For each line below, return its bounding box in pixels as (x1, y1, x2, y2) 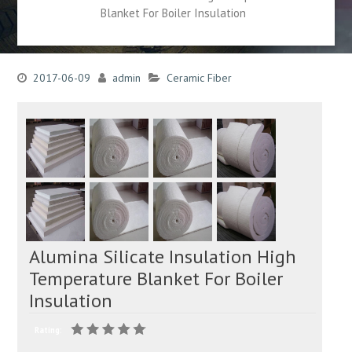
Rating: (34, 324, 62, 335)
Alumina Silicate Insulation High (29, 244, 297, 269)
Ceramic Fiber (166, 71, 232, 86)
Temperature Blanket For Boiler (29, 266, 284, 291)
